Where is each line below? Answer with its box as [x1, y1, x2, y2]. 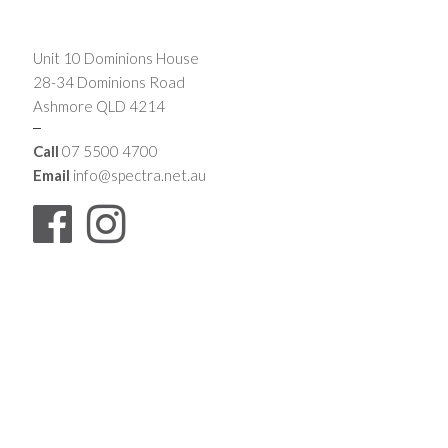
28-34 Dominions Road [33, 73, 186, 92]
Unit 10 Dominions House [33, 49, 200, 68]
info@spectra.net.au [73, 166, 207, 185]
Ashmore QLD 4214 [33, 97, 166, 116]
